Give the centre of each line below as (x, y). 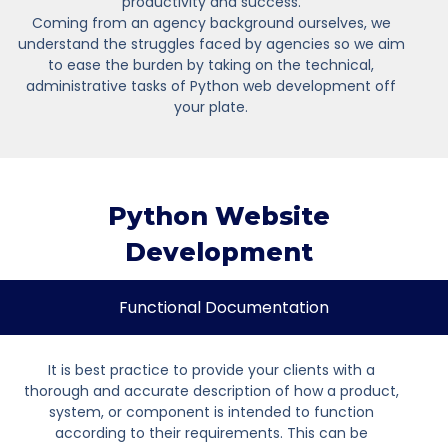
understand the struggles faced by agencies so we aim (211, 43)
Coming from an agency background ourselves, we (211, 22)
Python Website (219, 215)
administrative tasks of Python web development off (211, 85)
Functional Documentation (224, 307)
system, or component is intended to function (211, 411)
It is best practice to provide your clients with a (211, 369)
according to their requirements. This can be (211, 432)
